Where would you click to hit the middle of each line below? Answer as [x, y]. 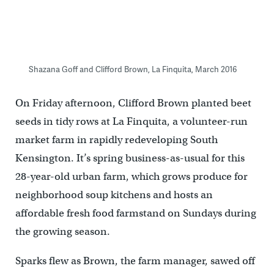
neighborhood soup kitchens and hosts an [114, 194]
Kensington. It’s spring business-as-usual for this [130, 158]
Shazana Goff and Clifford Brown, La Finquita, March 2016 [132, 69]
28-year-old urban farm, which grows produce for [131, 176]
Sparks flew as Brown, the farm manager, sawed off [135, 261]
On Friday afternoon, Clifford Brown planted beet [133, 103]
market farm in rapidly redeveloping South [116, 139]
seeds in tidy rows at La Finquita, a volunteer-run [131, 121]
